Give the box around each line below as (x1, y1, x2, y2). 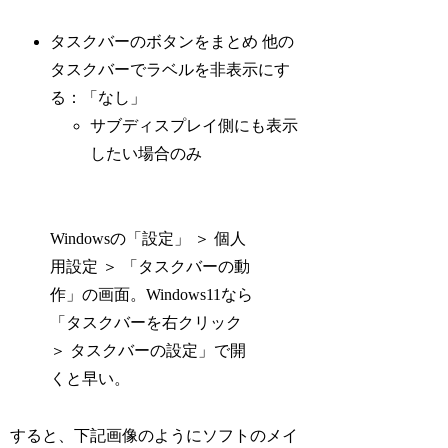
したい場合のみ (90, 145, 203, 163)
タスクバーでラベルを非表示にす (50, 61, 291, 79)
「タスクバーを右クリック (50, 313, 243, 331)
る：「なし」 (50, 89, 147, 107)
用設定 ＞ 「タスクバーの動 (50, 257, 251, 275)
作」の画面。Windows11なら (50, 285, 254, 303)
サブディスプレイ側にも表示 (90, 117, 299, 135)
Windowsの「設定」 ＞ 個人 (50, 229, 247, 247)
